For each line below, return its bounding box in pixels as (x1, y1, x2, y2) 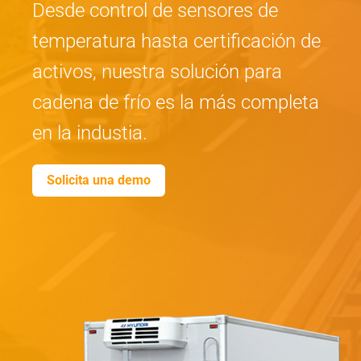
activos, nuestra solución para (32, 60, 282, 83)
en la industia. (32, 122, 147, 144)
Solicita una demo (47, 172, 151, 188)
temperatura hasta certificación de (32, 30, 321, 52)
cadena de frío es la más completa (32, 91, 319, 114)
